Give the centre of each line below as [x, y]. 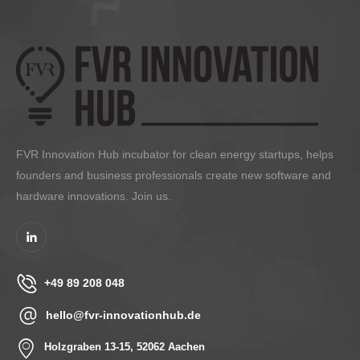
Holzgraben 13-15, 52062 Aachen [125, 347]
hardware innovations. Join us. [94, 196]
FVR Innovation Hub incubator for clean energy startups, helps [175, 155]
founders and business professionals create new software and [174, 176]
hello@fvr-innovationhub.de [123, 315]
